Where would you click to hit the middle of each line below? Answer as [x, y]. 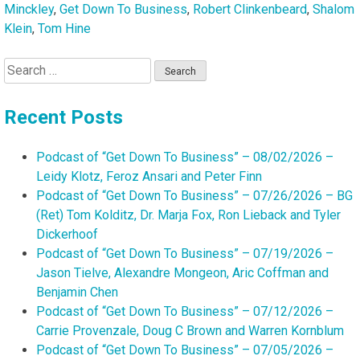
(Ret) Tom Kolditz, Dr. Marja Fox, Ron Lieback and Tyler [188, 215]
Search [22, 66]
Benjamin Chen [77, 292]
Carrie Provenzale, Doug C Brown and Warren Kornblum [190, 330]
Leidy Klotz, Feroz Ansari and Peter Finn [149, 176]
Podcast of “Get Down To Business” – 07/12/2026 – [185, 311]
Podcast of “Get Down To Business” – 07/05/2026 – [185, 350]
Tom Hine [64, 28]
